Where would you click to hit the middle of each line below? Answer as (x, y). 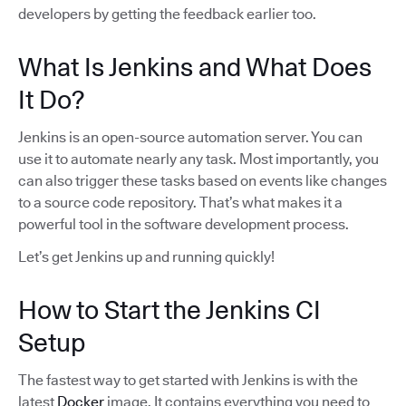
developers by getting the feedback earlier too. (167, 14)
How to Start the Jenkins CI (169, 309)
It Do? (51, 99)
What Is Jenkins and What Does (195, 67)
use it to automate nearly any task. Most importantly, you (198, 159)
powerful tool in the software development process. (184, 224)
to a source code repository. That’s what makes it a (180, 202)
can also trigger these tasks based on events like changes (203, 180)
